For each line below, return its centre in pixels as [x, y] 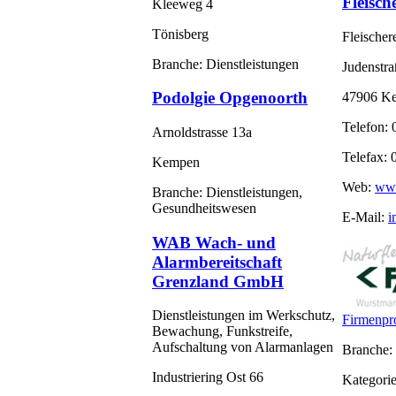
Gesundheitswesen [204, 209]
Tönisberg [180, 34]
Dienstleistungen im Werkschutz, [244, 316]
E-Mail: [365, 217]
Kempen [176, 163]
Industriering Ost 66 [208, 377]
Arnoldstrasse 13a [202, 133]
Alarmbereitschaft [217, 262]
